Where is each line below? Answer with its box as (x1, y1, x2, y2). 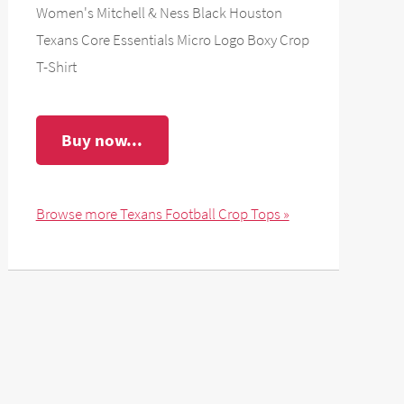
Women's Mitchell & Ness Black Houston (35, 2, 282, 23)
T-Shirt (35, 56, 77, 77)
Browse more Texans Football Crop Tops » (35, 203, 289, 224)
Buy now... (61, 129, 143, 151)
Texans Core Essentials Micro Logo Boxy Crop (35, 29, 309, 50)
